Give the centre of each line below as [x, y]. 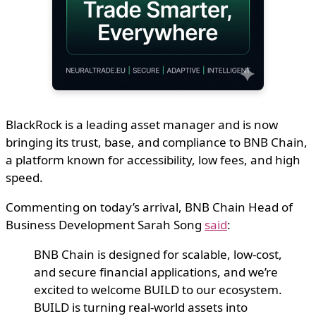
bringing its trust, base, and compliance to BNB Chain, [157, 142]
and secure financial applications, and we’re [156, 272]
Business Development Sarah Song [105, 224]
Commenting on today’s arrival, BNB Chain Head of [149, 207]
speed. [24, 177]
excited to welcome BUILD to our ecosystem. [158, 289]
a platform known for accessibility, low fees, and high [153, 159]
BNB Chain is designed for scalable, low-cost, [158, 254]
